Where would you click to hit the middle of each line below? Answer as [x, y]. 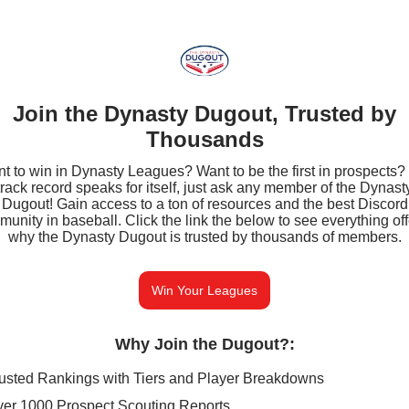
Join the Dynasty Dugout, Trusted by [204, 114]
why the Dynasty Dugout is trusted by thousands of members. [204, 237]
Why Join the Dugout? [202, 344]
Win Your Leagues [204, 290]
